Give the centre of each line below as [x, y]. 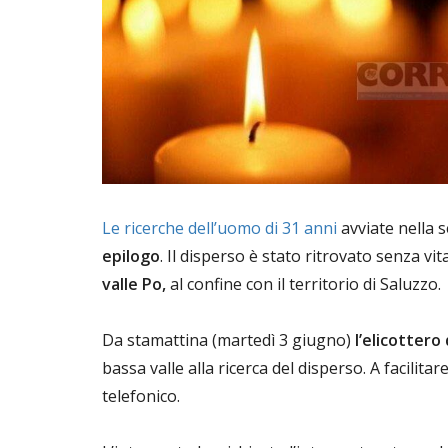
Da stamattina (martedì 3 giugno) [228, 339]
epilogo [131, 255]
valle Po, [136, 283]
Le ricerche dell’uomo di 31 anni [219, 227]
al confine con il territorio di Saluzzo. [307, 283]
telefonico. [143, 395]
